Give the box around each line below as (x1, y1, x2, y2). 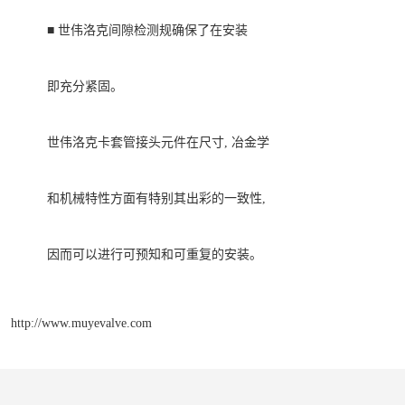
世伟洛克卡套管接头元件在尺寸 (47, 136, 224, 150)
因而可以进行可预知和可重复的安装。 (47, 248, 262, 262)
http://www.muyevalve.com (11, 315, 152, 330)
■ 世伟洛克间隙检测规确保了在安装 (47, 24, 248, 38)
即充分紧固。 (47, 80, 123, 94)
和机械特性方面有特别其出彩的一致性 (47, 192, 262, 206)
